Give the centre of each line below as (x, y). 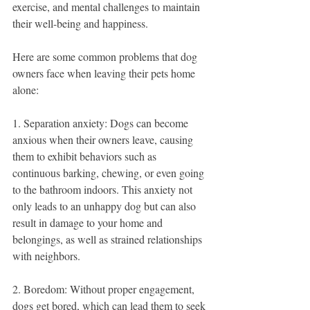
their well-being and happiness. (80, 23)
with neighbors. (46, 255)
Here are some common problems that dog (106, 56)
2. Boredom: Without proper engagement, (105, 289)
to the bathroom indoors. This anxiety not (104, 189)
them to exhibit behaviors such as (86, 156)
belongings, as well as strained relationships (109, 239)
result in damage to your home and (89, 222)
